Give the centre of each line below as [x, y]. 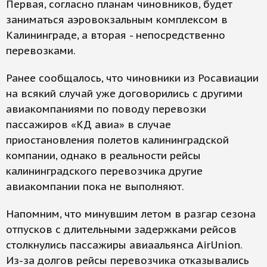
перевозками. [41, 51]
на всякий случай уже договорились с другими [124, 94]
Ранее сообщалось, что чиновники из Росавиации [132, 78]
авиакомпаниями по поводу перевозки [106, 109]
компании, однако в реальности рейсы [103, 156]
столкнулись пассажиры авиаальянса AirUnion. [124, 245]
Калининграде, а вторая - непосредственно [116, 35]
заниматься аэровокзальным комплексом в [117, 20]
